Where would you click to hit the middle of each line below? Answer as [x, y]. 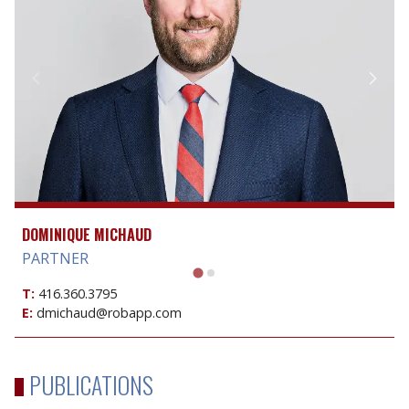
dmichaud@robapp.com [110, 313]
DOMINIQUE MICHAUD [87, 235]
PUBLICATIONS [91, 384]
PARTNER [55, 259]
